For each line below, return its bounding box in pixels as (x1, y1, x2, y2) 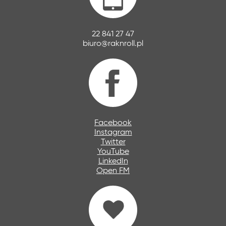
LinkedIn (98, 156, 128, 165)
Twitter (100, 137, 126, 146)
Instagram (94, 127, 132, 137)
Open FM (96, 165, 130, 175)
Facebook (94, 118, 132, 127)
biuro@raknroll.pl (83, 38, 143, 48)
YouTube (97, 146, 129, 156)
